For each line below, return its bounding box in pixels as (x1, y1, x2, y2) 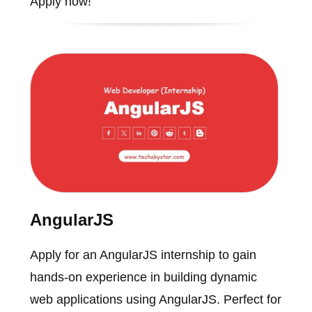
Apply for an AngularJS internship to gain (29, 248, 256, 263)
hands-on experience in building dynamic (29, 270, 257, 285)
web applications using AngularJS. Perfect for (29, 292, 281, 307)
